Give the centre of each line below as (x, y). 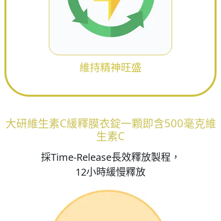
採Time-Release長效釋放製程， (110, 157)
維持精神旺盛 (110, 67)
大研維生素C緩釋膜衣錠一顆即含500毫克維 (110, 123)
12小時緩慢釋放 (110, 172)
